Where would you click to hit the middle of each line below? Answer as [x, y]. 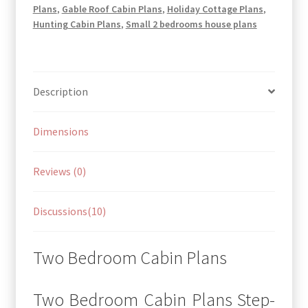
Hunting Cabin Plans [77, 24]
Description [60, 91]
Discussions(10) [69, 211]
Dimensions [60, 131]
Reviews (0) [59, 171]
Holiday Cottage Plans [215, 9]
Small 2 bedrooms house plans [191, 24]
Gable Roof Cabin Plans [112, 9]
